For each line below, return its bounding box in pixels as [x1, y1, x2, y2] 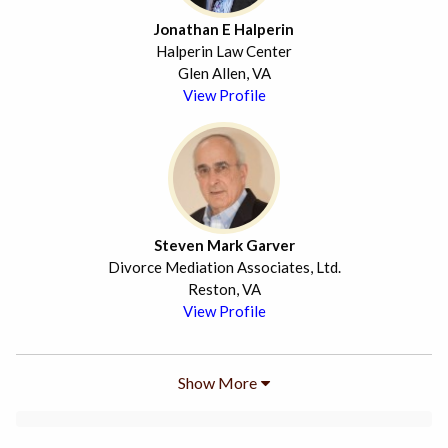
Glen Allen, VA [177, 64, 271, 83]
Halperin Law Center [156, 42, 292, 61]
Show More [178, 373, 257, 393]
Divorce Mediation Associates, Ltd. [107, 258, 341, 277]
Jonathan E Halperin [154, 20, 294, 39]
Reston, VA [187, 280, 261, 299]
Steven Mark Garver [153, 236, 295, 255]
